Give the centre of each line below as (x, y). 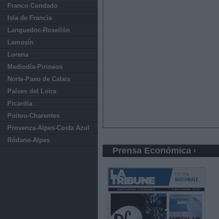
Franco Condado (33, 6)
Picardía (20, 103)
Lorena (18, 55)
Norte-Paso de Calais (39, 79)
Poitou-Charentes (33, 116)
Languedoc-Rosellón (39, 30)
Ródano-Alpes (29, 140)
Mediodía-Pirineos (35, 67)
